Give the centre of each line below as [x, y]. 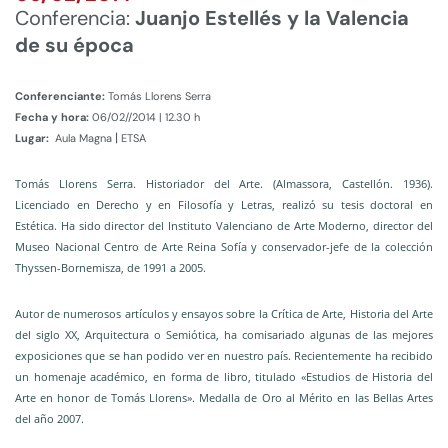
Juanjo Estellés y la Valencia [272, 18]
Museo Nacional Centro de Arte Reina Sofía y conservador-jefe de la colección [224, 247]
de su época [74, 45]
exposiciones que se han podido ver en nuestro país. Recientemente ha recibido [224, 356]
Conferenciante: [61, 96]
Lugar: [33, 138]
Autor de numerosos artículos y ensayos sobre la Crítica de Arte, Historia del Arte [224, 314]
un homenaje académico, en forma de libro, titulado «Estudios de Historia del [224, 377]
